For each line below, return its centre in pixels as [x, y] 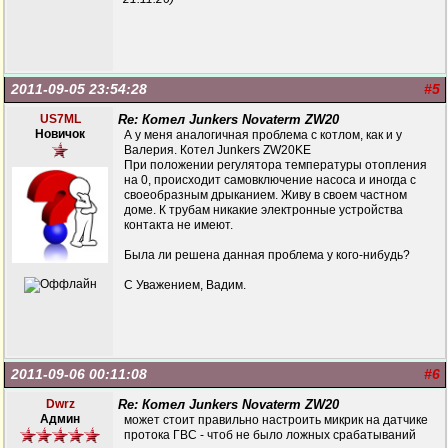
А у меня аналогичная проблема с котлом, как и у [263, 135]
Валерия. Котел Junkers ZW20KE [217, 150]
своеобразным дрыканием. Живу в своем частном [265, 195]
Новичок [60, 134]
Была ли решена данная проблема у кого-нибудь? [267, 255]
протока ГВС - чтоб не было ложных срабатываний [270, 435]
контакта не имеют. [178, 225]
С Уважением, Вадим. [185, 285]
